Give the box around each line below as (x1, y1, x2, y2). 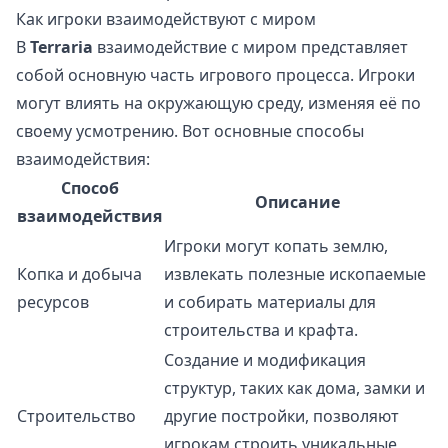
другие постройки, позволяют (164, 405, 399, 428)
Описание (255, 191, 340, 214)
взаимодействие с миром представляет (93, 36, 408, 59)
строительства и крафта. (164, 319, 358, 342)
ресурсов (17, 291, 89, 314)
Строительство (17, 405, 136, 428)
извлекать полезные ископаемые (164, 263, 426, 286)
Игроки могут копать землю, (164, 235, 388, 258)
